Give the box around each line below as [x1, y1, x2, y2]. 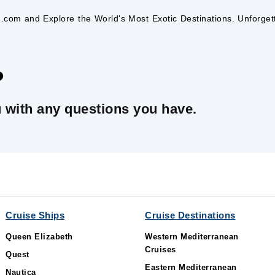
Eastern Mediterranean [145, 263, 237, 272]
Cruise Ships [6, 210, 64, 220]
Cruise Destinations [145, 210, 236, 220]
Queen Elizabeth [6, 232, 73, 241]
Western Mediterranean [145, 232, 239, 241]
